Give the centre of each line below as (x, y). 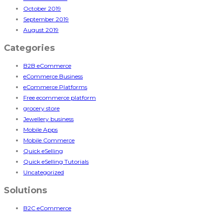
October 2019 (42, 9)
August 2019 (41, 30)
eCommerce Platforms (55, 87)
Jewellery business (48, 119)
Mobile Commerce (49, 140)
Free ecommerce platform (60, 98)
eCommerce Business (53, 77)
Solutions (25, 191)
